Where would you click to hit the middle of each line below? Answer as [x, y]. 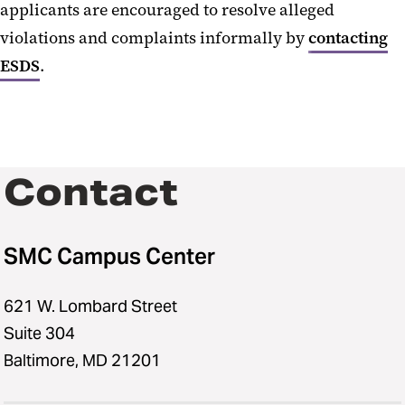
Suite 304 [39, 333]
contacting [348, 38]
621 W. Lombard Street [90, 306]
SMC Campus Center [109, 256]
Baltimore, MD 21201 [82, 360]
